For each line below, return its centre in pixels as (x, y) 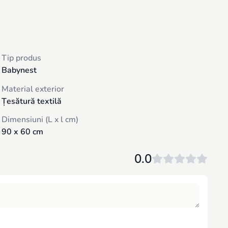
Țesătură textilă (31, 101)
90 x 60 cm (22, 132)
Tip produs (21, 58)
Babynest (19, 70)
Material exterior (33, 89)
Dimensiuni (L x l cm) (40, 120)
